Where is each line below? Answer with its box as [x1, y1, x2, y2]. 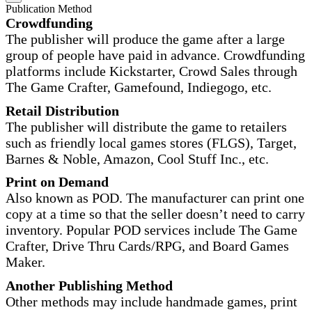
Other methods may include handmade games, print [6, 293, 297, 309]
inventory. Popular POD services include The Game [6, 222, 297, 238]
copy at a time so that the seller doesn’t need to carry [6, 206, 305, 222]
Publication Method [6, 3, 92, 15]
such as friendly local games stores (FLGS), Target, [6, 134, 297, 150]
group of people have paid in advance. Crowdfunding [6, 47, 305, 63]
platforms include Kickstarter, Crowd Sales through [6, 63, 297, 79]
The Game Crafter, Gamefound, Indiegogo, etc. [6, 79, 272, 95]
